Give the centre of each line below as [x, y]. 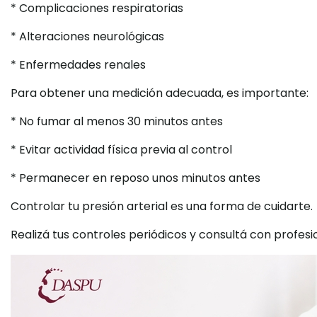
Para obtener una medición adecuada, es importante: [160, 93]
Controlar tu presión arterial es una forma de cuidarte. [162, 207]
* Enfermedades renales [78, 65]
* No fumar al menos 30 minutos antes [117, 122]
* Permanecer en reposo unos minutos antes [136, 178]
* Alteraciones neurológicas [87, 37]
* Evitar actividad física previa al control [121, 150]
